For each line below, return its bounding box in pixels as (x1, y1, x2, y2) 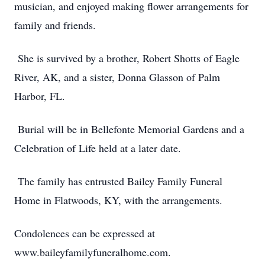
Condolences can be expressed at (14, 226, 155, 240)
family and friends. (14, 18, 96, 32)
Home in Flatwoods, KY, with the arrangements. (14, 193, 222, 207)
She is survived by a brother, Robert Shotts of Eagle (14, 51, 240, 65)
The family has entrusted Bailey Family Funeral (14, 174, 222, 188)
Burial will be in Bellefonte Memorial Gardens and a (14, 122, 244, 136)
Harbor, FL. (14, 89, 65, 103)
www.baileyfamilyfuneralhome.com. (14, 245, 171, 259)
